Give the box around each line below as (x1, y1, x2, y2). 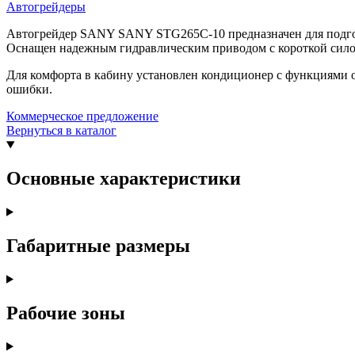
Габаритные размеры (6, 235, 190, 256)
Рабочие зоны (6, 302, 125, 323)
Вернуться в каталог (6, 124, 116, 138)
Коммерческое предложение (6, 109, 158, 124)
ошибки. (6, 82, 52, 97)
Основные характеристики (6, 167, 241, 189)
